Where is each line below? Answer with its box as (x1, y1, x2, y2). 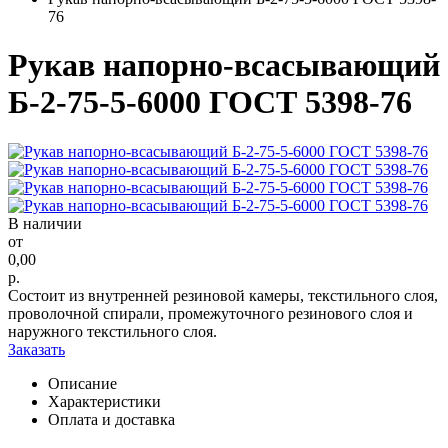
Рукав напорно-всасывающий (8, 47, 440, 84)
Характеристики (48, 392, 161, 410)
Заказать (8, 340, 65, 358)
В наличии (8, 214, 82, 232)
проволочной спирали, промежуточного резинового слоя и (8, 304, 413, 322)
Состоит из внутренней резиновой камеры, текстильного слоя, (8, 286, 438, 304)
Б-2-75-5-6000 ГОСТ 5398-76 (8, 84, 412, 121)
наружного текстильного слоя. (8, 322, 217, 340)
